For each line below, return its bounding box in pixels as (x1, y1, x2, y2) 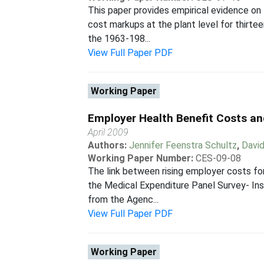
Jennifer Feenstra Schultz (129, 140, 237, 151)
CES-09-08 (196, 153, 242, 164)
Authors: (88, 140, 130, 151)
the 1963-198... (88, 33, 151, 44)
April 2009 (88, 127, 129, 138)
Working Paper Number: (88, 153, 194, 164)
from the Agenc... (88, 194, 159, 205)
